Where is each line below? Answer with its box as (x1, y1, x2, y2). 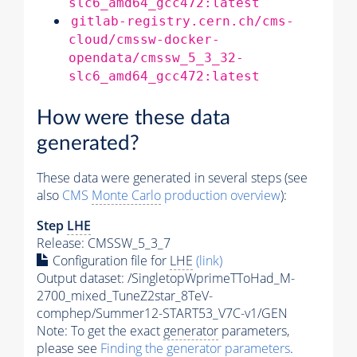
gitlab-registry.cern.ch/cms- (71, 13, 294, 29)
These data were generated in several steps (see (37, 169, 308, 187)
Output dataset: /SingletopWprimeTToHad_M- (37, 269, 295, 288)
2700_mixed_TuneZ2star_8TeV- (37, 287, 213, 305)
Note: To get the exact (37, 322, 163, 340)
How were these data (37, 108, 230, 129)
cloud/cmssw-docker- (69, 31, 220, 47)
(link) (196, 252, 222, 270)
